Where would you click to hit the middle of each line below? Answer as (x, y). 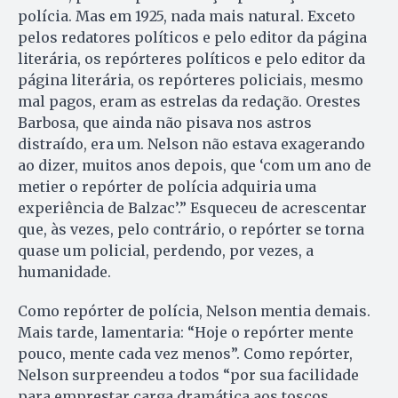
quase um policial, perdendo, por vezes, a (166, 250)
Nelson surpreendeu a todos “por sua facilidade (188, 374)
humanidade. (64, 271)
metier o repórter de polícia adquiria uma (167, 186)
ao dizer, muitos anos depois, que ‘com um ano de (195, 165)
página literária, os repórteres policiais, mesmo (191, 80)
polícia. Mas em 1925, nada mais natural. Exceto (187, 16)
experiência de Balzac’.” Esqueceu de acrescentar (192, 207)
